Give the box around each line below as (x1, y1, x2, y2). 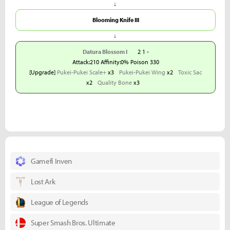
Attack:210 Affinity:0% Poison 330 (72, 58, 159, 66)
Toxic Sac (178, 68, 202, 76)
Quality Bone (98, 79, 132, 86)
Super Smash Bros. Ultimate (31, 218, 116, 227)
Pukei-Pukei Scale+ (57, 68, 106, 76)
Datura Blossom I (82, 48, 127, 55)
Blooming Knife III (92, 16, 139, 24)
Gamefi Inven (31, 156, 72, 166)
